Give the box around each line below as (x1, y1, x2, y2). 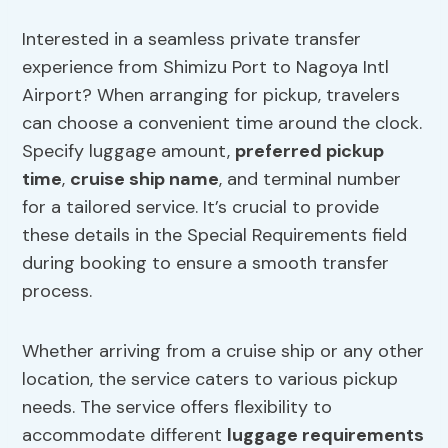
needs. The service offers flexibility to (22, 395, 333, 420)
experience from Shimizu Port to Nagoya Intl (22, 55, 390, 80)
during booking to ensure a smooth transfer (22, 251, 390, 276)
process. (22, 279, 93, 304)
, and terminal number (219, 167, 402, 192)
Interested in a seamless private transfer (22, 27, 362, 52)
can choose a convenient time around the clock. (22, 111, 423, 136)
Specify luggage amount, (22, 139, 236, 164)
